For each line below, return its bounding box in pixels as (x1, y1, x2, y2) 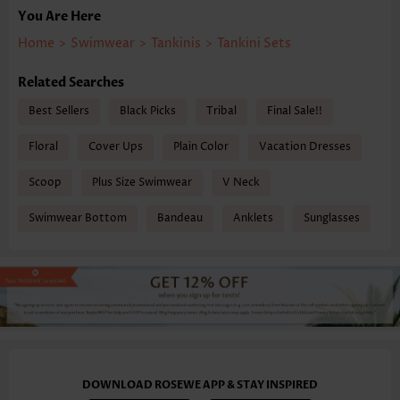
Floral (29, 138, 58, 154)
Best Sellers (29, 103, 89, 119)
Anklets (233, 210, 273, 226)
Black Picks (120, 103, 176, 119)
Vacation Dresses (259, 138, 351, 154)
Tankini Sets (217, 34, 291, 52)
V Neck (222, 174, 260, 190)
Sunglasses (304, 210, 360, 226)
